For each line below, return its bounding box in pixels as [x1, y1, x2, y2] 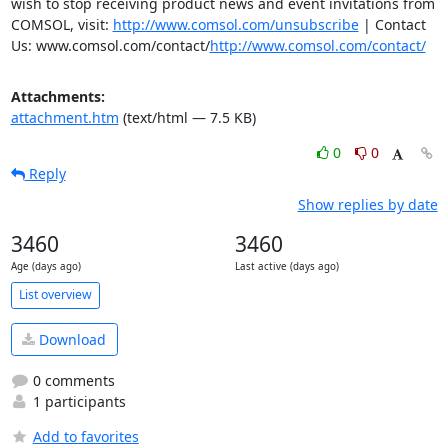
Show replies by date [297, 194, 438, 214]
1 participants [28, 392, 126, 411]
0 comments [28, 371, 115, 390]
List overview [18, 286, 92, 303]
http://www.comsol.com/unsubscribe [112, 14, 359, 34]
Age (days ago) [10, 259, 81, 273]
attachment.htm [10, 107, 119, 127]
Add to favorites [32, 427, 139, 446]
